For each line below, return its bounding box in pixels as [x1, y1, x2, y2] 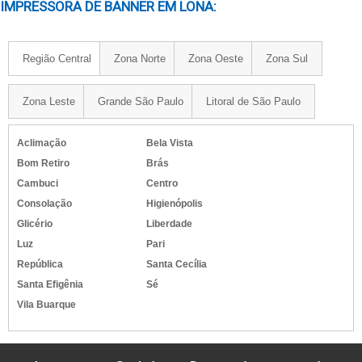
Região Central [23, 53, 91, 65]
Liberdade [146, 218, 192, 229]
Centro [146, 178, 178, 189]
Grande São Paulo [98, 95, 183, 107]
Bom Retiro [17, 158, 69, 169]
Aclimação [17, 137, 66, 149]
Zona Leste [23, 95, 75, 107]
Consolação [17, 198, 72, 209]
